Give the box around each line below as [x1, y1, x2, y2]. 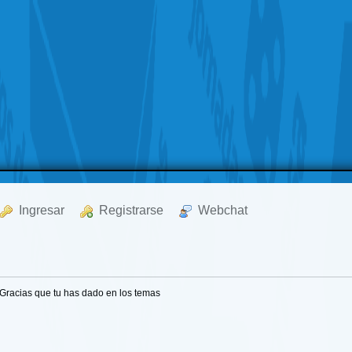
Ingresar [13, 203, 65, 217]
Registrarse [93, 203, 164, 217]
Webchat [192, 203, 248, 217]
